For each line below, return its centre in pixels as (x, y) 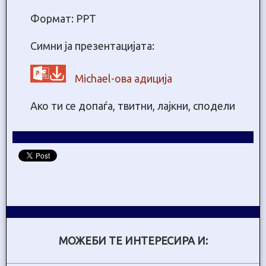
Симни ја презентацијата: (92, 45)
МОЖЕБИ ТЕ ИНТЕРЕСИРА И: (133, 241)
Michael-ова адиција (123, 79)
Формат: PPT (63, 18)
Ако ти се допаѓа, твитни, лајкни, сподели (133, 106)
